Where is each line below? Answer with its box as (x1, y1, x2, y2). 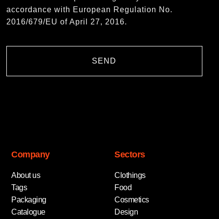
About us (11, 171, 41, 179)
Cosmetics (114, 195, 149, 204)
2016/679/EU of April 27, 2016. (6, 18, 128, 26)
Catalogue (11, 207, 45, 216)
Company (11, 149, 50, 159)
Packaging (11, 195, 46, 204)
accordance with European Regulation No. (6, 5, 173, 14)
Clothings (114, 171, 146, 179)
